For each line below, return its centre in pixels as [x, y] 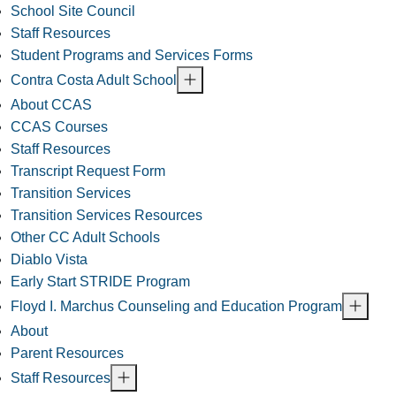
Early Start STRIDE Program [100, 281]
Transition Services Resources [107, 215]
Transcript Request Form [88, 171]
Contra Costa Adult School [94, 80]
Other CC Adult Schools [85, 237]
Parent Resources [67, 353]
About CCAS [51, 104]
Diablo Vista [49, 259]
